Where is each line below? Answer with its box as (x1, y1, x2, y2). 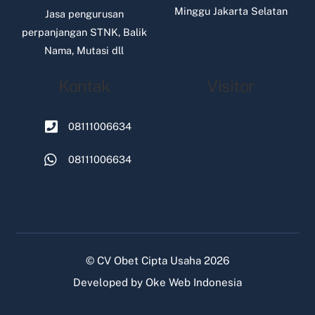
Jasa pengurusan (44, 8, 124, 20)
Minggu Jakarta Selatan (174, 5, 288, 18)
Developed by (73, 276, 146, 289)
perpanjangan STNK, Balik (21, 26, 147, 39)
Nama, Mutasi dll (44, 44, 124, 57)
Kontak (58, 76, 110, 96)
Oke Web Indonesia (146, 276, 242, 289)
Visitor (207, 76, 255, 96)
